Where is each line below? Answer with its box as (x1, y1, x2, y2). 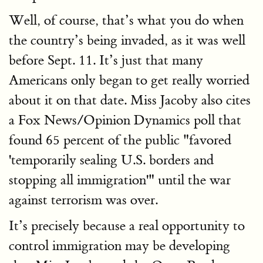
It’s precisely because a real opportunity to (9, 217, 245, 234)
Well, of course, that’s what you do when (9, 12, 244, 29)
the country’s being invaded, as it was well (9, 32, 245, 49)
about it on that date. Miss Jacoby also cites (9, 92, 251, 109)
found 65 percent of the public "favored (9, 131, 231, 149)
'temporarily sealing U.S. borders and (9, 151, 214, 168)
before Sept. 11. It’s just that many (9, 52, 203, 69)
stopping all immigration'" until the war (9, 171, 231, 188)
